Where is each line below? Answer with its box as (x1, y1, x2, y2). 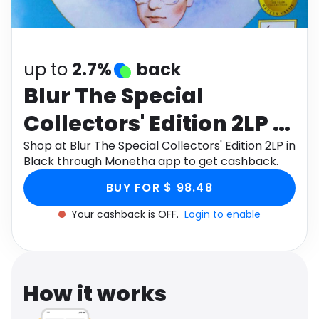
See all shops (165, 33, 238, 49)
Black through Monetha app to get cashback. (23, 153, 278, 169)
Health (165, 1, 197, 16)
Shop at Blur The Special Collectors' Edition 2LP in (23, 137, 296, 154)
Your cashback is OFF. (71, 207, 182, 221)
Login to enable (184, 207, 261, 221)
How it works (23, 279, 167, 309)
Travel (23, 34, 53, 48)
